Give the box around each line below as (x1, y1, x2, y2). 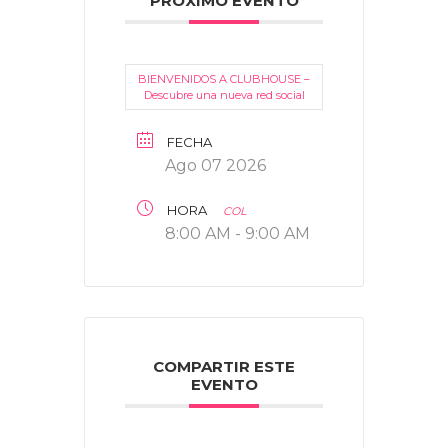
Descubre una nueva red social (143, 87, 305, 102)
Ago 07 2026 (165, 155, 266, 175)
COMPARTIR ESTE (153, 356, 295, 376)
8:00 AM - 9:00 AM (165, 223, 310, 243)
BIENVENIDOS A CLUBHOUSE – (138, 71, 310, 86)
